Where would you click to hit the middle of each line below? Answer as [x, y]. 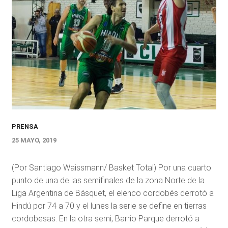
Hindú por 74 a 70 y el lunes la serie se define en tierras [109, 206]
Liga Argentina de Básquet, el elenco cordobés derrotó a [112, 193]
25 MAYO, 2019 [34, 140]
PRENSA [25, 126]
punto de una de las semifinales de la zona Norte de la [108, 180]
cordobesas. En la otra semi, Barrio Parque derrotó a [105, 219]
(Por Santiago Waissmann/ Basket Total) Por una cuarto [111, 168]
